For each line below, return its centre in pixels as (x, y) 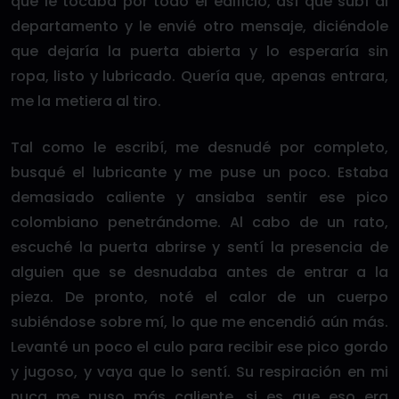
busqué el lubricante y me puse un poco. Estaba (199, 172)
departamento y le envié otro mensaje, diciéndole (199, 26)
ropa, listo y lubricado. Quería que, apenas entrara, (199, 76)
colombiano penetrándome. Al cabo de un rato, (199, 222)
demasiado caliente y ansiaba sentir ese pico (199, 197)
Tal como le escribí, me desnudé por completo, (199, 147)
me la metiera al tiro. (86, 101)
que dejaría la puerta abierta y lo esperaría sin (199, 51)
